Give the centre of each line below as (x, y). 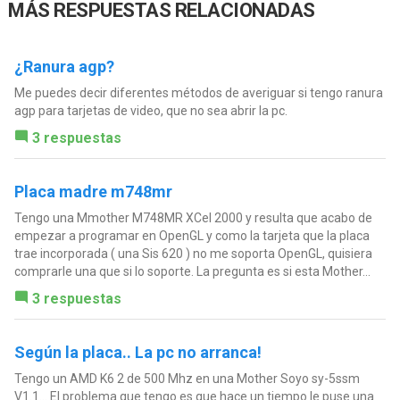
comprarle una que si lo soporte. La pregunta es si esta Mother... (192, 271)
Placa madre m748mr (93, 191)
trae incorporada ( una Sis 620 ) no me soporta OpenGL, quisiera (193, 253)
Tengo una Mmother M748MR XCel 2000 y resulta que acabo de (193, 217)
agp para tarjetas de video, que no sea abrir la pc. (150, 110)
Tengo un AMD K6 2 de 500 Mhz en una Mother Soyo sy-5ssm (187, 378)
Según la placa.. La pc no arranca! (137, 352)
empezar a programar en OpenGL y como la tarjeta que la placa (192, 235)
